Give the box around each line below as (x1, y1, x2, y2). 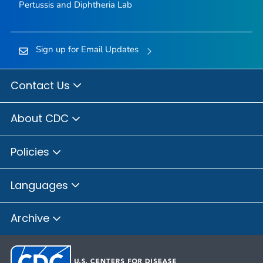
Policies (11, 144, 52, 160)
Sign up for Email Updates (35, 43, 139, 56)
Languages (11, 177, 71, 193)
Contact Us (11, 77, 73, 93)
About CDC (11, 111, 72, 126)
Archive (11, 211, 52, 226)
